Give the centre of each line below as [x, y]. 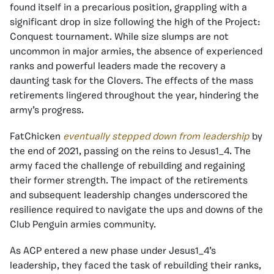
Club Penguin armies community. [83, 225]
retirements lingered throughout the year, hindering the [134, 96]
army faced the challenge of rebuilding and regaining [128, 167]
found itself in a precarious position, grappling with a [128, 8]
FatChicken [36, 137]
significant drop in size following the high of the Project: [135, 23]
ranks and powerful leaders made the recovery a [118, 67]
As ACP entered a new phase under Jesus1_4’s [113, 252]
